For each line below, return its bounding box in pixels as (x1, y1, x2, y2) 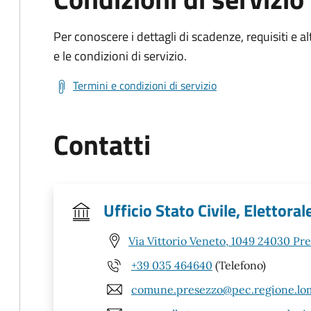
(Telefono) (212, 258, 266, 272)
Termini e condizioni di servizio (73, 77, 217, 94)
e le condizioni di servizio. (53, 47, 187, 65)
